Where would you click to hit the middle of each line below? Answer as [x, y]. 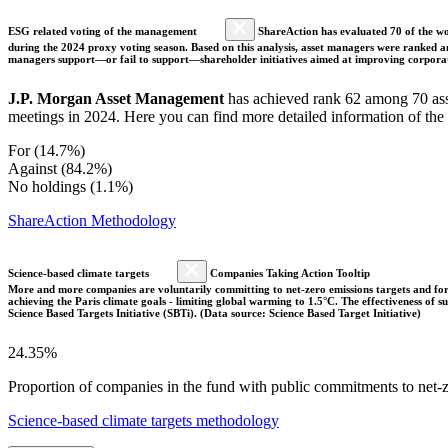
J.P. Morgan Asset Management [116, 98]
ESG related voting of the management [104, 30]
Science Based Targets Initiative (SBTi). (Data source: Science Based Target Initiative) [214, 312]
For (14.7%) [46, 150]
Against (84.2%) [60, 168]
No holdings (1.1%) [70, 186]
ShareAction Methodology [92, 220]
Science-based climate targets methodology [143, 420]
